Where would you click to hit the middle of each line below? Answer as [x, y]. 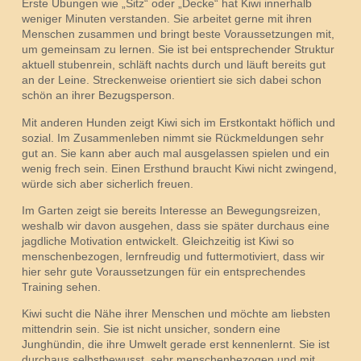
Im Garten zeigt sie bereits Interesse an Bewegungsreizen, [171, 211]
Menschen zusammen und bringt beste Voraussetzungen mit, [178, 34]
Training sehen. [61, 287]
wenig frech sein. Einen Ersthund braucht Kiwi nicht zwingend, [179, 168]
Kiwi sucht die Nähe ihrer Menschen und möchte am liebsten [176, 314]
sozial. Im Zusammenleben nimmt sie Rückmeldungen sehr [172, 137]
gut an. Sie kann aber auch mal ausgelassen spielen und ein [175, 153]
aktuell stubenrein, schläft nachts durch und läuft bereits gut [173, 65]
